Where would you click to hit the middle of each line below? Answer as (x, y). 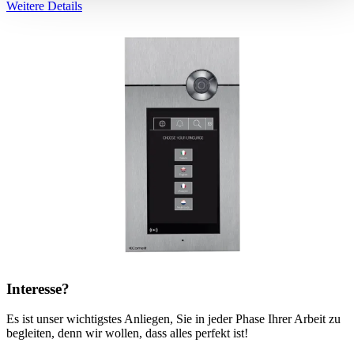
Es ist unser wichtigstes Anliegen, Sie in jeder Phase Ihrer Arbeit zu (173, 319)
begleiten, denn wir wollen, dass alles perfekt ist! (127, 333)
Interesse (34, 288)
